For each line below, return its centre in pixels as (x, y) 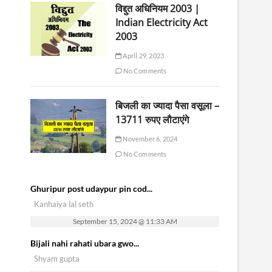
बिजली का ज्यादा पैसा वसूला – (167, 106)
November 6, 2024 (150, 139)
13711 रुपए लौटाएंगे (152, 120)
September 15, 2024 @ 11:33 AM (125, 222)
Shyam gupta (57, 259)
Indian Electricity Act (161, 22)
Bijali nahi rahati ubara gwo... (85, 243)
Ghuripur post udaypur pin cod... (91, 189)
